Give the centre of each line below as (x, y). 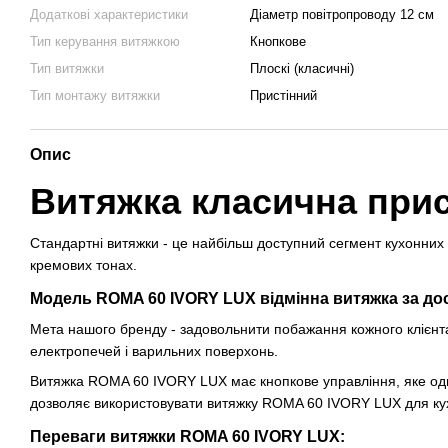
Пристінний (283, 95)
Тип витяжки (67, 68)
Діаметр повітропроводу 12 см (342, 14)
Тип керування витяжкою (105, 41)
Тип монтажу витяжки (95, 95)
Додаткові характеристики (109, 14)
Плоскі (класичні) (302, 68)
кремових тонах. (83, 265)
